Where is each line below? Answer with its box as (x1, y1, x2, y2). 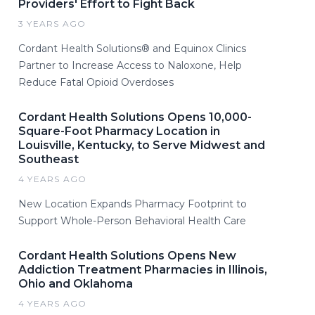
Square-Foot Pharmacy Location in (18, 124, 220, 138)
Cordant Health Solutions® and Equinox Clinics (18, 42, 246, 55)
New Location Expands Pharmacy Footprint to (18, 198, 247, 210)
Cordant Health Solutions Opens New (18, 249, 236, 262)
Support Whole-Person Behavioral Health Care (18, 214, 246, 227)
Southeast (18, 153, 79, 166)
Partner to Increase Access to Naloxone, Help (18, 59, 242, 72)
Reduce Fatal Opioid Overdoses (18, 76, 174, 89)
